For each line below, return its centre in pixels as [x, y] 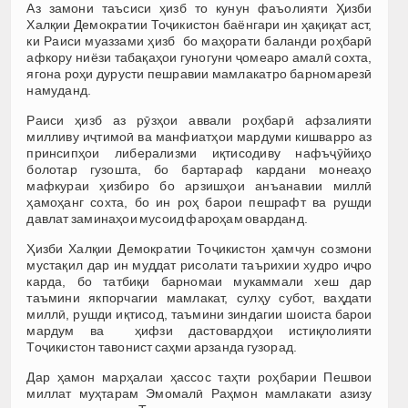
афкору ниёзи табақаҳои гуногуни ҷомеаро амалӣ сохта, [199, 57]
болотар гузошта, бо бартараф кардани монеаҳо [199, 169]
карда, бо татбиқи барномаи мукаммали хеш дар [199, 281]
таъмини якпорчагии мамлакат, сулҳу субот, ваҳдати [199, 297]
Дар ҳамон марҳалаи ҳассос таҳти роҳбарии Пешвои [199, 377]
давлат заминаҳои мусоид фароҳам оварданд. [168, 218]
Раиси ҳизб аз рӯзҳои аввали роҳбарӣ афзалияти [199, 120]
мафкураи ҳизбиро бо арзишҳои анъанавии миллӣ [199, 185]
